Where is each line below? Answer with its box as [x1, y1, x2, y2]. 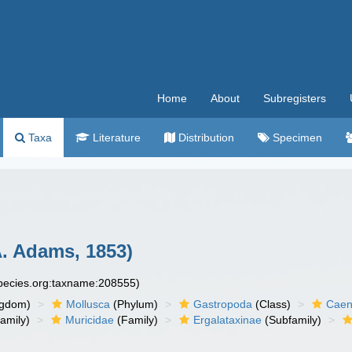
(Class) [252, 298, 291, 310]
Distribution [175, 131, 234, 144]
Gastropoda [193, 298, 253, 310]
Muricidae [65, 313, 115, 326]
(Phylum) [110, 298, 159, 310]
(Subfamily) [262, 313, 322, 326]
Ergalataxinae [193, 313, 262, 326]
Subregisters [263, 92, 326, 104]
